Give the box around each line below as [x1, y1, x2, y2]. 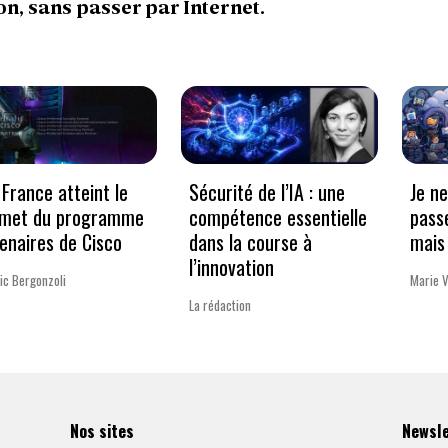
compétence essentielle [188, 202, 367, 233]
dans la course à [188, 227, 312, 258]
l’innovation [188, 252, 274, 283]
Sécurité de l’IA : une [188, 177, 345, 208]
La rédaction [188, 295, 251, 316]
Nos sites [70, 417, 134, 443]
